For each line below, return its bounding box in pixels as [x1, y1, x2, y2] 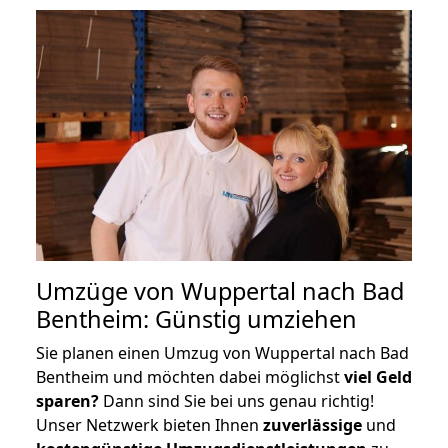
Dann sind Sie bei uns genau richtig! [99, 389, 374, 412]
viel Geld [344, 365, 412, 388]
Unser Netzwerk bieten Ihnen [36, 413, 263, 436]
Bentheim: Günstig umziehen [36, 302, 357, 335]
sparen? [36, 389, 99, 412]
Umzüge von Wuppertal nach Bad [36, 274, 404, 307]
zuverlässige [263, 413, 362, 436]
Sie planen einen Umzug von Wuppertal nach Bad [36, 341, 409, 364]
